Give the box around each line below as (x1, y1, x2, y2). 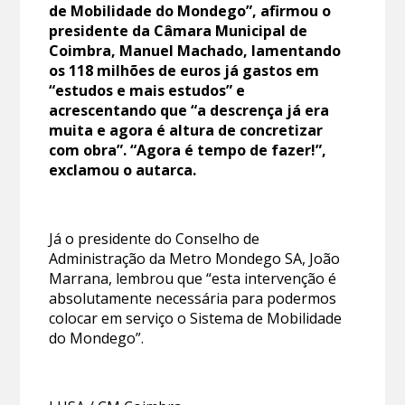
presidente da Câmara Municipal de (49, 20, 308, 41)
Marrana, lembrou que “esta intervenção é (49, 268, 337, 288)
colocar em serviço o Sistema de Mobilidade (49, 307, 343, 328)
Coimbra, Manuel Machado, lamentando (49, 40, 342, 61)
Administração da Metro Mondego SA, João (49, 248, 341, 268)
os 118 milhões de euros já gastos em (49, 60, 320, 80)
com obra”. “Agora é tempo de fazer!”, (49, 139, 327, 160)
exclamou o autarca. (49, 159, 197, 180)
